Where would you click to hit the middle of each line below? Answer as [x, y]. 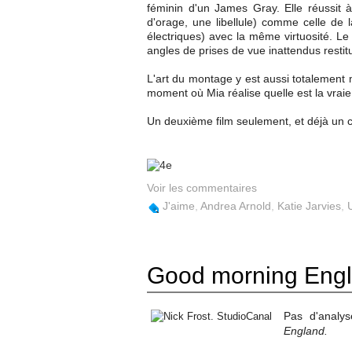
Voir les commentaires [202, 188]
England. [306, 331]
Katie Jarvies [309, 206]
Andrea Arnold [236, 206]
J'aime [179, 206]
